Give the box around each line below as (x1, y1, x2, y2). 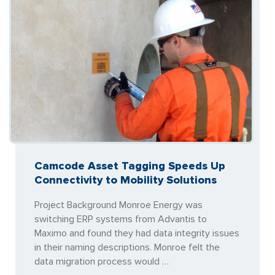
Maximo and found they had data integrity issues (34, 227, 239, 240)
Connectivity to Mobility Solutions (34, 173, 217, 187)
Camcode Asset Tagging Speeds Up (34, 159, 225, 173)
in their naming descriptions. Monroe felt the (34, 241, 220, 254)
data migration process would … (34, 255, 169, 268)
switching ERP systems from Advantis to (34, 213, 207, 226)
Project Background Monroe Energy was (34, 199, 203, 212)
